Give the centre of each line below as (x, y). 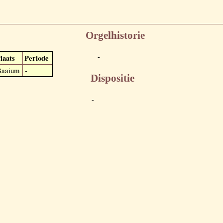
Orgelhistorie (115, 36)
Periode (36, 58)
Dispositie (112, 78)
